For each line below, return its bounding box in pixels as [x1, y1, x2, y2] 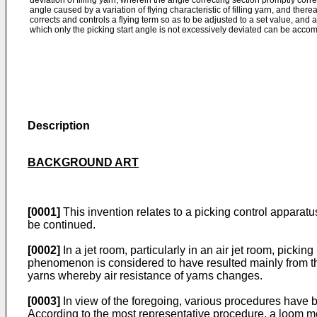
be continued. [28, 219, 96, 231]
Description [28, 120, 90, 132]
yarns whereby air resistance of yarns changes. [28, 270, 263, 282]
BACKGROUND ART [28, 156, 139, 168]
